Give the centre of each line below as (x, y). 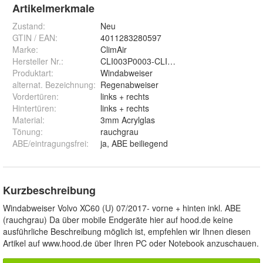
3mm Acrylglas (128, 120)
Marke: (25, 50)
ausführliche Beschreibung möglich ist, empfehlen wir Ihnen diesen (127, 232)
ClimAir (114, 50)
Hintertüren (33, 108)
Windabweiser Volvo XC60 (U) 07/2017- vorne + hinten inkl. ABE (122, 208)
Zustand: (29, 26)
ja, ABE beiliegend (134, 144)
